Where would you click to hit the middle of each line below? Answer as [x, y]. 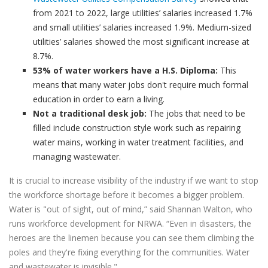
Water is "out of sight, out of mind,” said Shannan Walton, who [131, 209]
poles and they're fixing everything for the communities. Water [129, 252]
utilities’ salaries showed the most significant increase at [141, 42]
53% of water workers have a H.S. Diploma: [125, 70]
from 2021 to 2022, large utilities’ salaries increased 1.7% [143, 13]
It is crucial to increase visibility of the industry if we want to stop [134, 180]
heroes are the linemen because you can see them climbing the [132, 238]
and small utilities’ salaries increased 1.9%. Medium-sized [142, 27]
